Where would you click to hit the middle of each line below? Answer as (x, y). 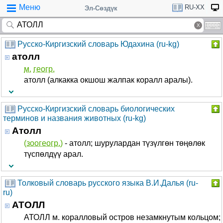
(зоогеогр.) (43, 143)
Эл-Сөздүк (101, 8)
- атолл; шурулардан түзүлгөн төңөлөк (134, 143)
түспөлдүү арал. (54, 154)
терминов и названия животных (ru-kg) (74, 118)
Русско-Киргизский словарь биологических (96, 109)
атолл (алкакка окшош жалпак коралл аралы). (108, 80)
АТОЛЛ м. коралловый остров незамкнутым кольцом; (122, 217)
